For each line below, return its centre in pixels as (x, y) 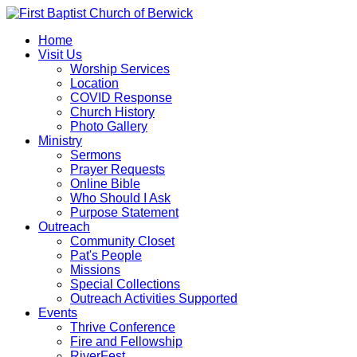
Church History (112, 112)
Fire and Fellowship (126, 341)
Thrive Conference (123, 327)
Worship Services (120, 69)
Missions (95, 270)
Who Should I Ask (120, 198)
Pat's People (106, 255)
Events (58, 313)
